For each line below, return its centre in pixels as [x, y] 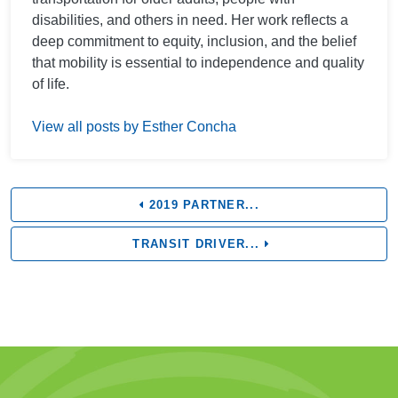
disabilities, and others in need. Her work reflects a [190, 20]
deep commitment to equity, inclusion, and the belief [194, 42]
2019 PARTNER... [202, 205]
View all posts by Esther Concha [134, 127]
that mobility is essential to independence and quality [198, 63]
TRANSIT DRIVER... [196, 244]
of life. [51, 84]
